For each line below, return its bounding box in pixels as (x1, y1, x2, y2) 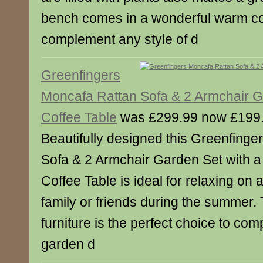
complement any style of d (41, 32, 198, 47)
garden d (41, 237, 95, 252)
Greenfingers (41, 68, 120, 83)
